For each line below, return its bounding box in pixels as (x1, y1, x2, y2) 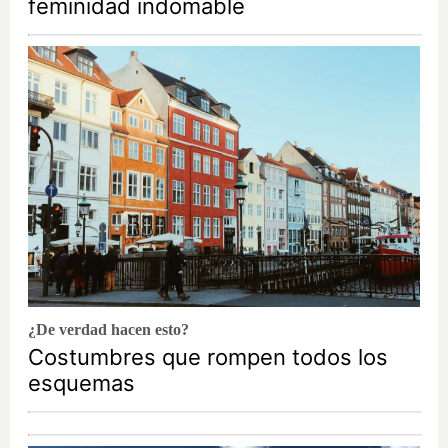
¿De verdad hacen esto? (28, 320, 189, 338)
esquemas (28, 369, 135, 396)
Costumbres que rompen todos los (28, 343, 388, 370)
